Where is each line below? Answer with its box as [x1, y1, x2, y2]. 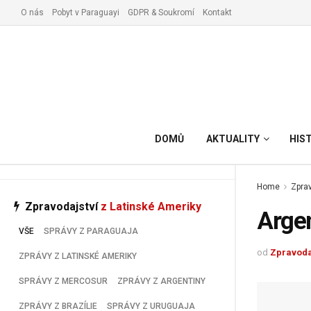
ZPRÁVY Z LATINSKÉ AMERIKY [19, 251, 137, 261]
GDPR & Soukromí [128, 8, 194, 17]
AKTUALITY [206, 133, 260, 144]
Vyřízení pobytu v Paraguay [14, 19, 155, 33]
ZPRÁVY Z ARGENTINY [117, 276, 205, 286]
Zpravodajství [25, 199, 101, 213]
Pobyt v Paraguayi [52, 8, 119, 17]
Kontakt [203, 8, 232, 17]
